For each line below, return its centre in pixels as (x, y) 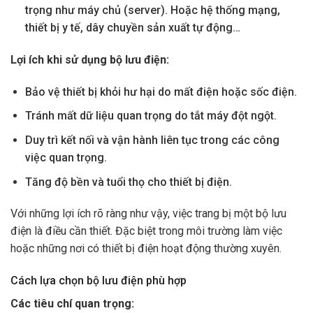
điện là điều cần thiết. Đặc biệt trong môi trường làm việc (146, 231)
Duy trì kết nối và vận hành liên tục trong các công (152, 140)
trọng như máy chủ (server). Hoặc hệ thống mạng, (152, 10)
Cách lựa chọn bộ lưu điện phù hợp (99, 281)
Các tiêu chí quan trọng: (72, 304)
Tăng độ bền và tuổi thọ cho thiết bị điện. (128, 182)
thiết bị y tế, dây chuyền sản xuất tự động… (132, 28)
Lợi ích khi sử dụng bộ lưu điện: (90, 60)
